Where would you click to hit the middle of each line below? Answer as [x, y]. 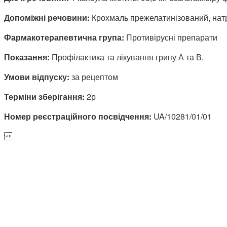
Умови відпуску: [37, 77]
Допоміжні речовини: [47, 17]
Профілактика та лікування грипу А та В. [127, 57]
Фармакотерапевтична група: [64, 37]
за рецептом [94, 77]
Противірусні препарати [171, 37]
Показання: [27, 57]
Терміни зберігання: [44, 96]
